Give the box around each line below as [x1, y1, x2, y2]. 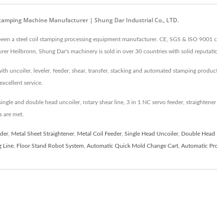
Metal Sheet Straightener [11, 130, 74, 137]
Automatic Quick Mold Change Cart [87, 142, 178, 149]
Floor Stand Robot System [16, 142, 84, 149]
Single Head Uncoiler [124, 130, 178, 137]
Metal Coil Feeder [77, 130, 122, 137]
